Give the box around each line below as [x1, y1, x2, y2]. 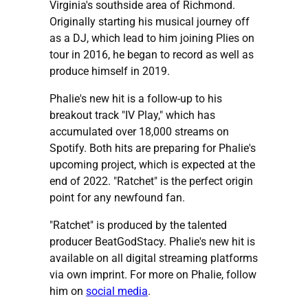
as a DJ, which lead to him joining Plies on [49, 31, 254, 45]
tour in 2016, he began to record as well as [49, 47, 254, 61]
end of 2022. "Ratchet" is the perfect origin [49, 174, 253, 188]
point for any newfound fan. [49, 190, 185, 204]
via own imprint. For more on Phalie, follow [49, 267, 256, 281]
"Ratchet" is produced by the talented [49, 218, 227, 232]
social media [86, 284, 148, 298]
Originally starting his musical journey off [49, 14, 250, 28]
